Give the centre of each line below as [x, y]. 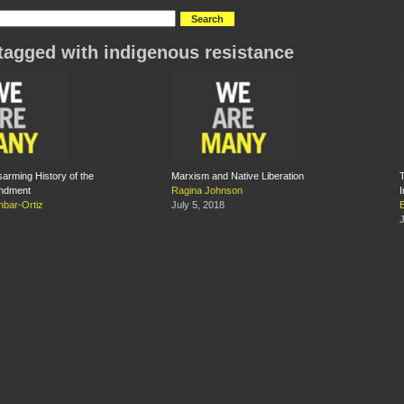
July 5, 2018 [198, 205]
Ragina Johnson [207, 191]
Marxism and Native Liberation [238, 176]
